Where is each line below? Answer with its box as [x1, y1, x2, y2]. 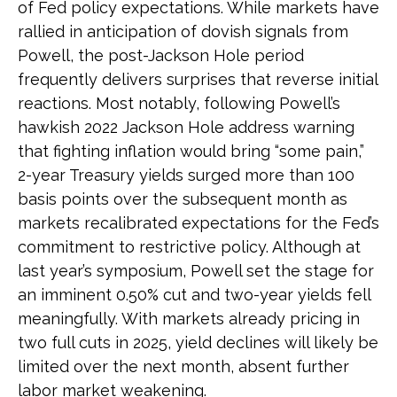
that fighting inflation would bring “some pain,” [18, 141, 364, 160]
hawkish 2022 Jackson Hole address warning [18, 117, 354, 136]
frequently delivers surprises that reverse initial [18, 69, 378, 89]
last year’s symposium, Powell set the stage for [18, 261, 374, 280]
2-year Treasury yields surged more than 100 [18, 165, 354, 184]
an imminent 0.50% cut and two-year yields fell [18, 284, 370, 304]
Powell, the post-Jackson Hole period [18, 45, 304, 65]
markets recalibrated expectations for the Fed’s [18, 213, 379, 232]
